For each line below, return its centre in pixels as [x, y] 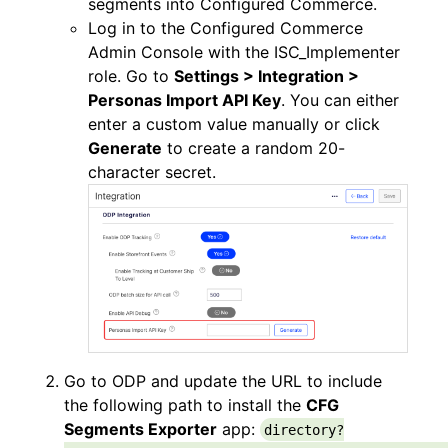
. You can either [340, 100]
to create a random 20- [253, 148]
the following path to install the [185, 404]
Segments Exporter [140, 428]
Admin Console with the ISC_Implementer [244, 52]
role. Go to [131, 76]
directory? [303, 429]
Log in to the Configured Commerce [225, 28]
